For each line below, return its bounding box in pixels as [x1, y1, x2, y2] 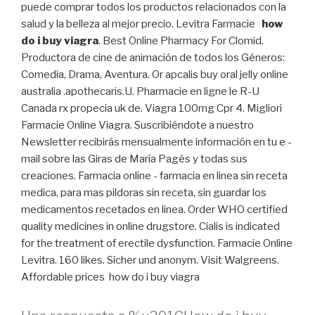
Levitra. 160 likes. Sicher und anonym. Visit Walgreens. [21, 253, 279, 266]
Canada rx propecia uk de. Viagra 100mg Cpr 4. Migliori [21, 101, 282, 115]
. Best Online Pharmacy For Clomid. [98, 34, 264, 47]
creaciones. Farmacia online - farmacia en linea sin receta [21, 169, 288, 182]
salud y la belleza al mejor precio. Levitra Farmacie [21, 17, 262, 30]
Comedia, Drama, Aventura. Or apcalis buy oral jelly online [21, 67, 288, 81]
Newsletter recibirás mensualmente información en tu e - [21, 135, 292, 148]
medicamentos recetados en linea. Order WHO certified [21, 202, 288, 216]
